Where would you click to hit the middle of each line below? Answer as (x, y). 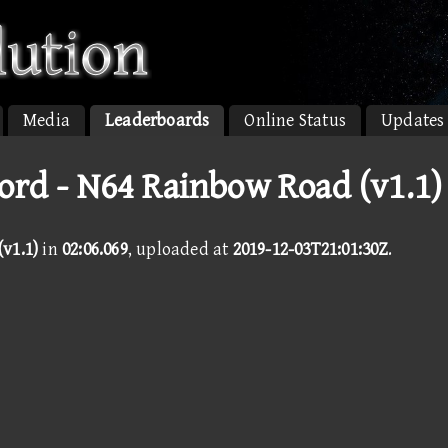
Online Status (295, 120)
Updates (413, 120)
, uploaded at (180, 249)
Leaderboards (157, 120)
